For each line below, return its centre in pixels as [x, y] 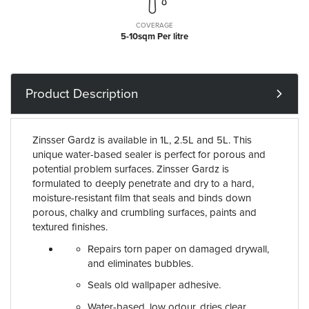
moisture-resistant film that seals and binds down [142, 198]
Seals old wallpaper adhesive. [154, 285]
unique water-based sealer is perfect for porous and [149, 154]
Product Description [82, 93]
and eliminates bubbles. [140, 263]
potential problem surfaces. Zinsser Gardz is [131, 169]
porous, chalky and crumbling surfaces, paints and [144, 212]
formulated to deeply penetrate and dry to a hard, [143, 183]
